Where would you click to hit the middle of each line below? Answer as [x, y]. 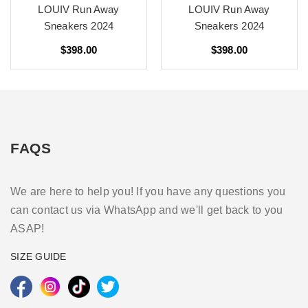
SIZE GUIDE [38, 257]
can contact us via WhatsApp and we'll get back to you [147, 210]
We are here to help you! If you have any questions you [148, 192]
